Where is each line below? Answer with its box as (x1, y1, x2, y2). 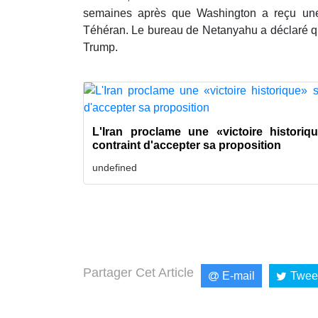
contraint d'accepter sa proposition (92, 139, 281, 152)
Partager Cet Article (83, 265, 194, 280)
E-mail (222, 270, 256, 283)
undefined (92, 162, 137, 174)
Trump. (83, 41, 118, 54)
